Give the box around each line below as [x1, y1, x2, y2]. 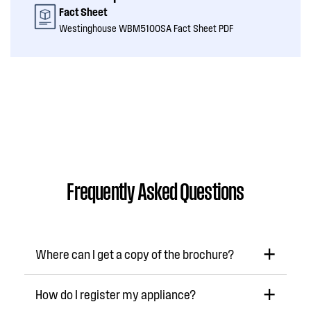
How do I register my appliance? [35, 287, 196, 302]
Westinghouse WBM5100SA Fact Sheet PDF [59, 22, 233, 34]
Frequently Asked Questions [67, 175, 244, 205]
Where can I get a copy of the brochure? [35, 246, 234, 262]
